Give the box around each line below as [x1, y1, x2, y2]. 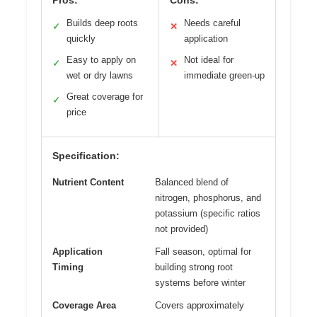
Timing [52, 261, 83, 272]
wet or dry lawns [67, 69, 133, 81]
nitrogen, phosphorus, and [155, 192, 261, 203]
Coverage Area [52, 299, 116, 311]
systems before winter [155, 277, 246, 288]
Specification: [52, 149, 120, 161]
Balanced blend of [155, 176, 229, 188]
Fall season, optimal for [155, 246, 251, 257]
